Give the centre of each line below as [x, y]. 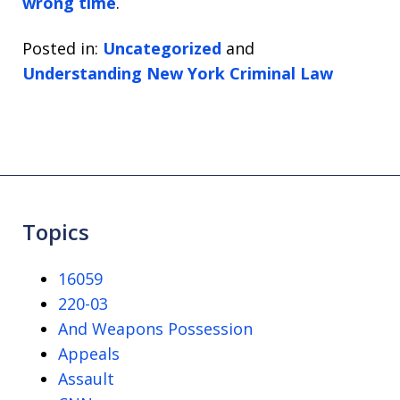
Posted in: [60, 48]
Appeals [89, 353]
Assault [86, 378]
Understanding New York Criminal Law [178, 73]
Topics [56, 231]
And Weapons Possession [155, 328]
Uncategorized [162, 48]
